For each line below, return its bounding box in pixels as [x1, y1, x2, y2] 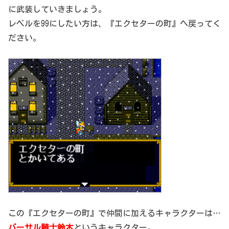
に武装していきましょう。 [8, 5, 106, 14]
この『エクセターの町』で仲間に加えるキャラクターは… [8, 209, 221, 217]
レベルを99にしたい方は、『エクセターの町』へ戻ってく [8, 19, 221, 28]
